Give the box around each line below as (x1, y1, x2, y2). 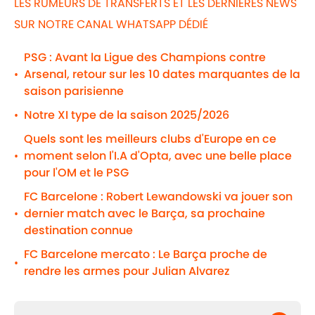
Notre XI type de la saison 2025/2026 (24, 107, 229, 124)
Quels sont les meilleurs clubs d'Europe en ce (24, 131, 276, 148)
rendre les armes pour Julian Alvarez (24, 263, 230, 280)
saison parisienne (24, 83, 124, 100)
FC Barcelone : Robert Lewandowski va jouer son (24, 188, 292, 205)
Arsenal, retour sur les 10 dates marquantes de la (24, 66, 300, 83)
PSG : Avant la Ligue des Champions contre (24, 49, 266, 66)
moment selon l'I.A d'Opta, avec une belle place (24, 148, 292, 165)
